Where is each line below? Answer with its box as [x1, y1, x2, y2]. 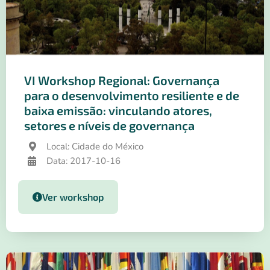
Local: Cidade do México [46, 140, 143, 153]
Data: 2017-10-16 [46, 155, 121, 168]
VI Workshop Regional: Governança [24, 73, 219, 88]
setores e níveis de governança [24, 118, 195, 133]
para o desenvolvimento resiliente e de [24, 88, 239, 103]
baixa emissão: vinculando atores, [24, 103, 212, 118]
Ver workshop [42, 191, 104, 203]
